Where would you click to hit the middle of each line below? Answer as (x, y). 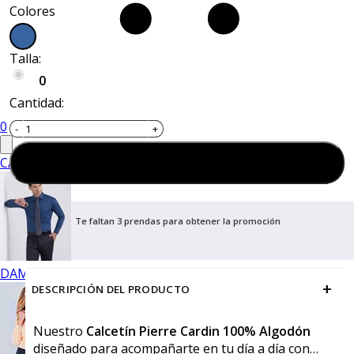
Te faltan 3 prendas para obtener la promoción (177, 221)
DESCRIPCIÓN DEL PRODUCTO (111, 290)
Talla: (25, 59)
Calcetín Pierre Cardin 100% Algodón (197, 331)
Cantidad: (37, 103)
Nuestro (58, 331)
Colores (32, 11)
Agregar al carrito (185, 164)
